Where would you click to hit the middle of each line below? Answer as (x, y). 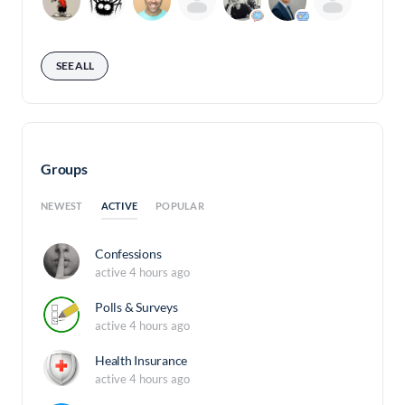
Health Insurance (141, 361)
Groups (64, 168)
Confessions (128, 254)
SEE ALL (75, 65)
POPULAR (180, 206)
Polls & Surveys (137, 307)
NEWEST (62, 206)
